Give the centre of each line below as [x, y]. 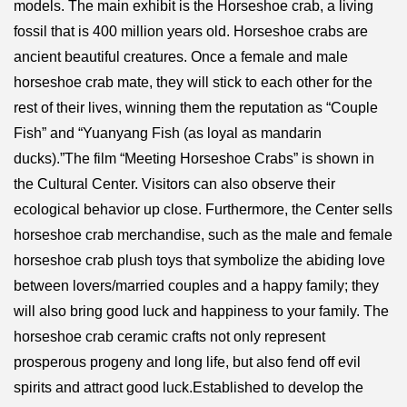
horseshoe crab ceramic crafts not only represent [169, 336]
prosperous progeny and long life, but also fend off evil [187, 362]
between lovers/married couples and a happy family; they [196, 285]
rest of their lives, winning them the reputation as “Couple [196, 107]
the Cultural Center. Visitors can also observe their [174, 184]
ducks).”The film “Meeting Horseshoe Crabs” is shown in [194, 158]
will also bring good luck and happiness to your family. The [201, 311]
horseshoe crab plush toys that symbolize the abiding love [199, 260]
